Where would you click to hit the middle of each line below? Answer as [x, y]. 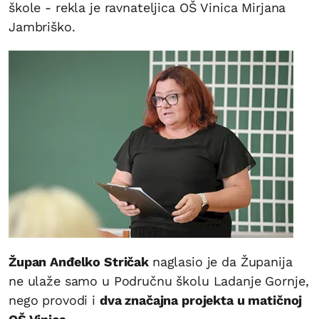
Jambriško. [42, 26]
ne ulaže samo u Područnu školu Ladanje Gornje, [159, 281]
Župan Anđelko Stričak [80, 261]
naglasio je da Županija [222, 261]
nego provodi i [54, 300]
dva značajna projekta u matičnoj [201, 300]
